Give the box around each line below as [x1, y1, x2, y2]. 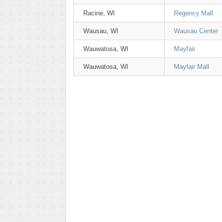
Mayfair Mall [174, 63, 209, 70]
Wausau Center [174, 27, 218, 35]
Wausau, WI [83, 27, 118, 35]
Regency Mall [174, 9, 213, 17]
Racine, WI [83, 9, 115, 17]
